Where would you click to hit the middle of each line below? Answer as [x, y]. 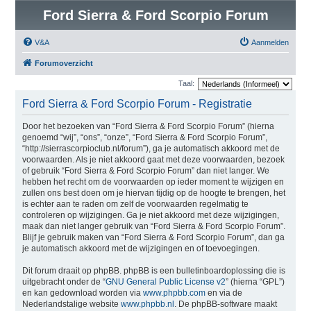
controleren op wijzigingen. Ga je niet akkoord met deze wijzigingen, [150, 215]
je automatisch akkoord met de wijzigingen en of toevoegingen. [141, 249]
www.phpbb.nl [147, 304]
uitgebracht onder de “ [64, 282]
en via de [224, 293]
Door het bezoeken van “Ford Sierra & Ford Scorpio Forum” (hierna [148, 126]
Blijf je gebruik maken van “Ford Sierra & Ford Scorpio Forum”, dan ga [153, 237]
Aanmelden [270, 42]
